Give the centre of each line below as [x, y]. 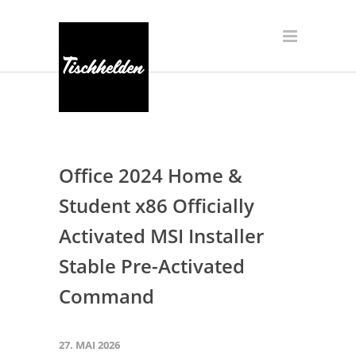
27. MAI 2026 [89, 345]
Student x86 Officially [157, 205]
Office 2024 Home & [151, 175]
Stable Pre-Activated [152, 266]
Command [106, 296]
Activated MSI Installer [161, 236]
